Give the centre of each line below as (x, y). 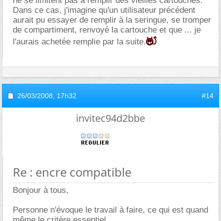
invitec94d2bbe (110, 118)
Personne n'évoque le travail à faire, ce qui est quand (110, 210)
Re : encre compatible (72, 172)
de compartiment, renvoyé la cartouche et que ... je (107, 30)
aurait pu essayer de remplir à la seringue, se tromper (112, 20)
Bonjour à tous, (41, 190)
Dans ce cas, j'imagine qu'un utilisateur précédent (104, 10)
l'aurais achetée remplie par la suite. (79, 41)
